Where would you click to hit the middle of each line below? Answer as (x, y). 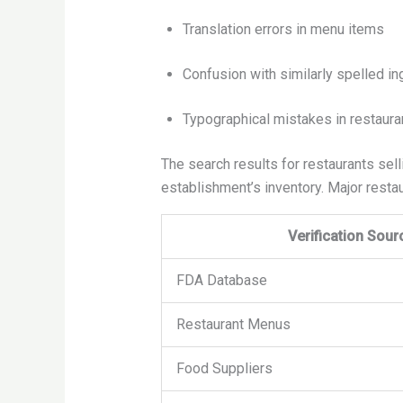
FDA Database (222, 281)
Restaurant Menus (233, 325)
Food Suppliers (224, 369)
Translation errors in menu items (283, 30)
